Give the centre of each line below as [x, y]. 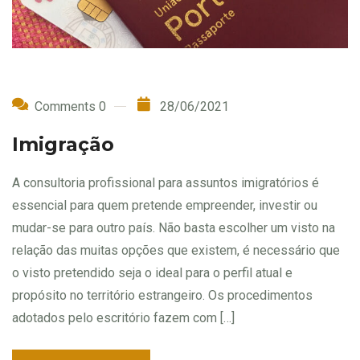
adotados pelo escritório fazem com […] [123, 317]
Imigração [63, 144]
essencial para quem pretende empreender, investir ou [165, 205]
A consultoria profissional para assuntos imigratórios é [166, 182]
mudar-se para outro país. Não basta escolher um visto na [174, 227]
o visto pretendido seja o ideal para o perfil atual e [152, 272]
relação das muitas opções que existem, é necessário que [176, 250]
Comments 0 [70, 106]
